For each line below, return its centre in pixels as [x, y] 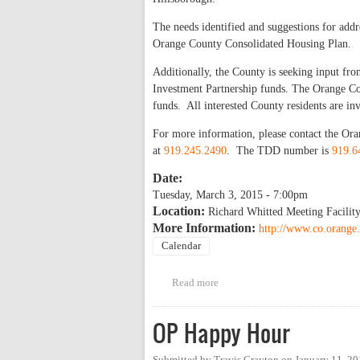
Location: [180, 211]
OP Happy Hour [221, 333]
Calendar [181, 245]
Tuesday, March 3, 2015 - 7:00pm [230, 194]
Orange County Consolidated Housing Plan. [254, 43]
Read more [195, 282]
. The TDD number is [279, 150]
